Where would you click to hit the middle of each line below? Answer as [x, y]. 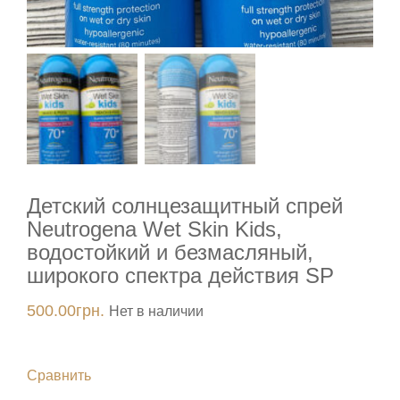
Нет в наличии [156, 312]
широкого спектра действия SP [180, 276]
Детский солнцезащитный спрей [185, 206]
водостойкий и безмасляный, [170, 253]
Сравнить [59, 376]
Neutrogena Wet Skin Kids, [154, 229]
